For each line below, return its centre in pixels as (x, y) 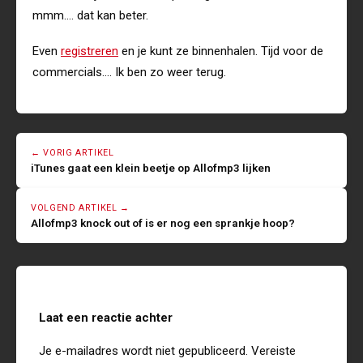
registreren (90, 51)
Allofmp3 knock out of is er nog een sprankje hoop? (163, 223)
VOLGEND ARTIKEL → (81, 208)
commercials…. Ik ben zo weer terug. (129, 73)
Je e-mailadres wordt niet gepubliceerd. (143, 351)
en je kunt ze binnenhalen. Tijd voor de (221, 51)
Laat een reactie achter (106, 318)
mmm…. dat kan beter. (90, 16)
